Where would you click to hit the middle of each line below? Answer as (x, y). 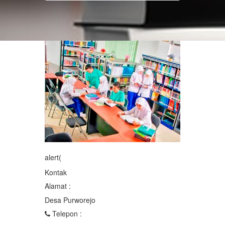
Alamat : (58, 186)
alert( (53, 157)
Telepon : (66, 214)
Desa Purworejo (70, 200)
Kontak (56, 173)
